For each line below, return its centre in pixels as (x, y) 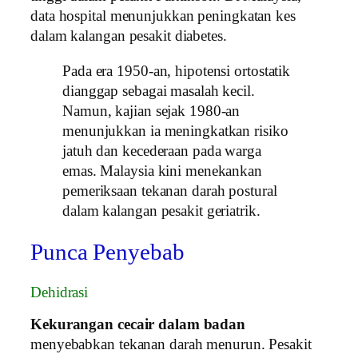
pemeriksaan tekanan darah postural (170, 191)
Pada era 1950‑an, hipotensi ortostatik (177, 71)
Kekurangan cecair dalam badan (138, 325)
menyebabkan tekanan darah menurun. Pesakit (171, 345)
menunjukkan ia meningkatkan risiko (175, 131)
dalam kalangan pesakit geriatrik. (161, 211)
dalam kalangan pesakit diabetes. (129, 36)
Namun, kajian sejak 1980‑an (151, 111)
